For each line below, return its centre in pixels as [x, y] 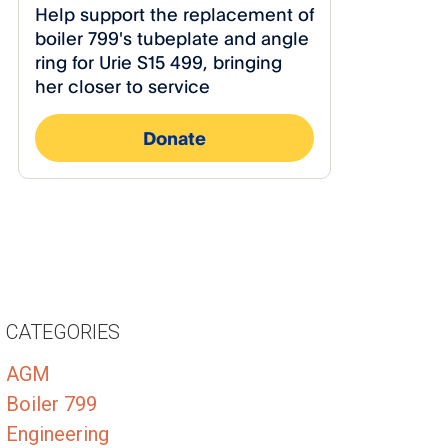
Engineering [58, 433]
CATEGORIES [63, 331]
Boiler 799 [52, 403]
